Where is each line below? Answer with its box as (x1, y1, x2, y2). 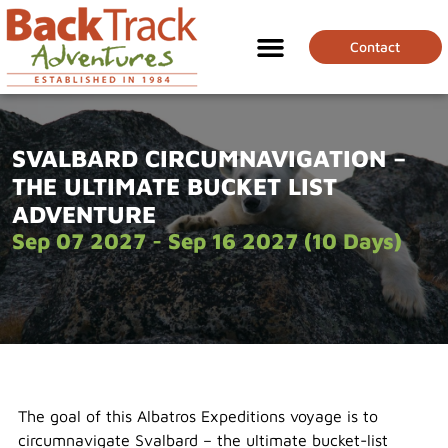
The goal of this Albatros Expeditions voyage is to (18, 407, 378, 425)
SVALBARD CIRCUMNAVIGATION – (12, 144, 406, 172)
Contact (350, 38, 401, 55)
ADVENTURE (12, 200, 156, 228)
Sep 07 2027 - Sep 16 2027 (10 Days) (12, 228, 402, 254)
